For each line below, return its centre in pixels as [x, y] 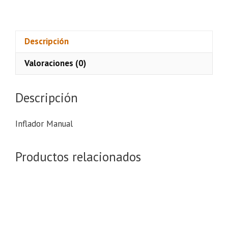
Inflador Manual [44, 124]
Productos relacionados [78, 157]
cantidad [106, 14]
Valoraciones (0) [55, 63]
